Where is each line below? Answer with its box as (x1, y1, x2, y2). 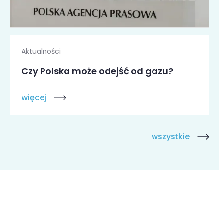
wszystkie (152, 131, 190, 143)
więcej (22, 92, 46, 104)
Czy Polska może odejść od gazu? (22, 65, 173, 77)
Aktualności (22, 46, 61, 56)
